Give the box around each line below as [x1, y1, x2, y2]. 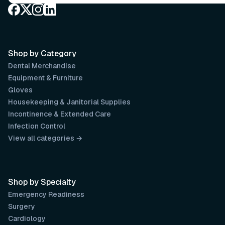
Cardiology [8, 214, 46, 223]
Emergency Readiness [8, 190, 84, 199]
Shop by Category [8, 48, 76, 59]
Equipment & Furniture [8, 73, 83, 82]
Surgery [8, 202, 35, 211]
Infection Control [8, 122, 65, 131]
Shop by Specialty [8, 177, 76, 187]
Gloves [8, 85, 33, 94]
